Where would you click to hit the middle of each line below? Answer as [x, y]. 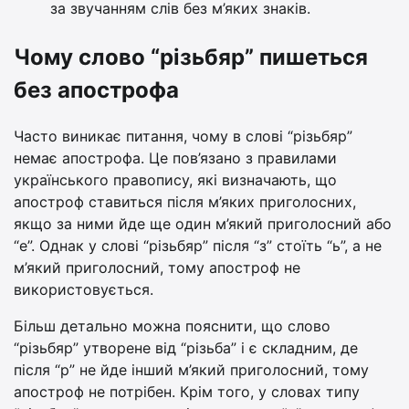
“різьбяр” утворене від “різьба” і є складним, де [186, 347]
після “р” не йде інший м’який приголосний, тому [191, 369]
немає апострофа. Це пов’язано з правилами [175, 157]
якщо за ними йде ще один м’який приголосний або [203, 223]
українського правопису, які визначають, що [175, 179]
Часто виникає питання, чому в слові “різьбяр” [183, 136]
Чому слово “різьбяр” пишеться [191, 57]
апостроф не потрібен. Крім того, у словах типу [187, 391]
